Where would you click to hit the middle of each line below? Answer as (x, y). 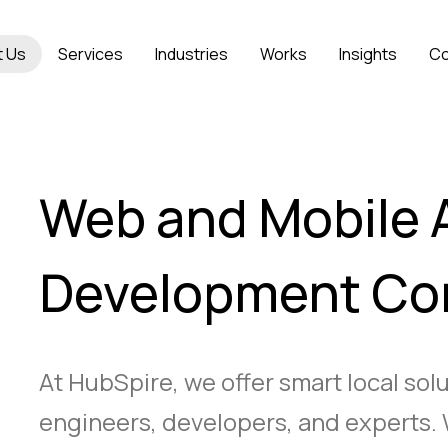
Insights (368, 54)
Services (90, 54)
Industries (191, 54)
